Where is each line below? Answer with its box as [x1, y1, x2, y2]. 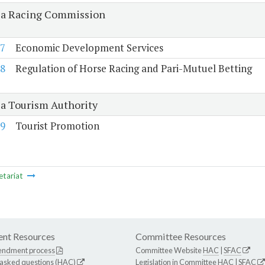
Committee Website [135, 245, 203, 256]
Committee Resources [135, 231, 226, 243]
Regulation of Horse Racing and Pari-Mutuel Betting [15, 62, 252, 76]
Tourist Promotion [15, 119, 99, 133]
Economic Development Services [15, 41, 163, 55]
